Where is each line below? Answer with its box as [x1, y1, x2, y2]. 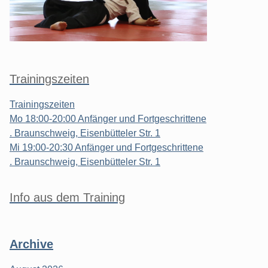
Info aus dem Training [10, 190, 125, 204]
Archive [10, 237, 53, 251]
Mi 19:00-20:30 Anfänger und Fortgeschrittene [10, 142, 203, 153]
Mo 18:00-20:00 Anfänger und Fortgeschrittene [10, 113, 206, 124]
